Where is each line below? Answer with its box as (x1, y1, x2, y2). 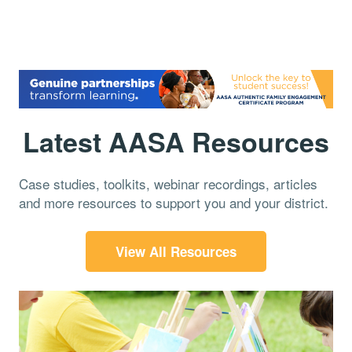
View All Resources (115, 242, 236, 262)
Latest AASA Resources (23, 123, 329, 161)
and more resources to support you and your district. (19, 192, 328, 213)
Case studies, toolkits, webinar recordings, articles (19, 174, 317, 194)
